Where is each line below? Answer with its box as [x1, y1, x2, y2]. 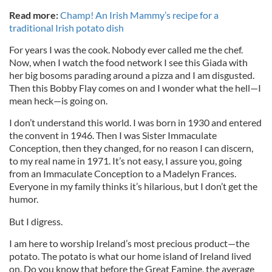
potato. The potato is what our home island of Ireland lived [9, 250, 251, 262]
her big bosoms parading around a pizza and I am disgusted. [9, 69, 254, 81]
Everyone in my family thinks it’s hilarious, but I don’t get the [9, 180, 257, 192]
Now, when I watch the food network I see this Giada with [9, 56, 248, 68]
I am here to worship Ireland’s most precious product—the [9, 237, 250, 249]
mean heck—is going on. [9, 95, 107, 106]
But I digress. [9, 216, 63, 227]
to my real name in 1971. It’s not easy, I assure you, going [9, 155, 242, 166]
